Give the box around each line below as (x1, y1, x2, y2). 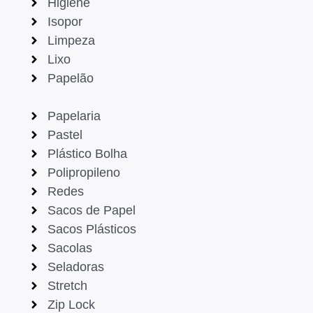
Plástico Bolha (47, 146, 127, 161)
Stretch (47, 278, 87, 293)
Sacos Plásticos (47, 221, 136, 236)
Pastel (47, 127, 82, 142)
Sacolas (47, 240, 92, 255)
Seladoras (47, 259, 104, 274)
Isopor (47, 14, 82, 29)
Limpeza (47, 33, 95, 48)
